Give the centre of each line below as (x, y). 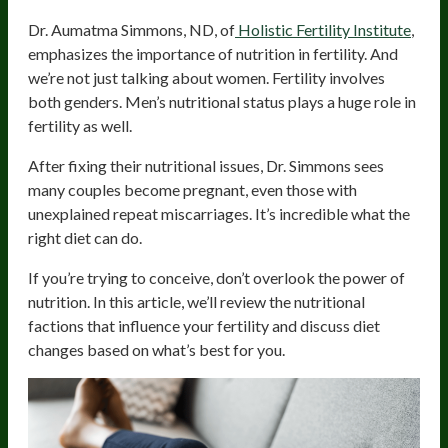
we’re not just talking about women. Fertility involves (206, 77)
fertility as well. (83, 125)
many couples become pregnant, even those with (192, 189)
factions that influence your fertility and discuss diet (204, 325)
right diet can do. (86, 237)
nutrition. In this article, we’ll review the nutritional (196, 301)
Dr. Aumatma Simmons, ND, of (131, 29)
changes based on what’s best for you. (158, 349)
